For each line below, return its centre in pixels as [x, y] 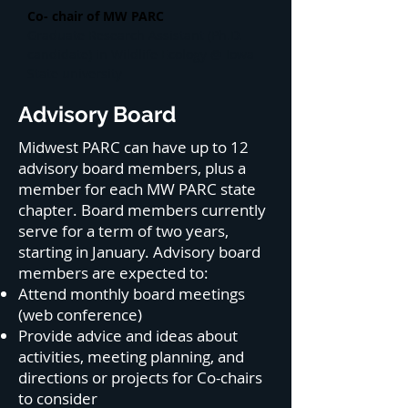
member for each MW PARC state [137, 189]
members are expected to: [113, 273]
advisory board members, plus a [132, 168]
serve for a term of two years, [123, 231]
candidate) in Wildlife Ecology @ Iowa [141, 54]
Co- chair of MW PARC [96, 16]
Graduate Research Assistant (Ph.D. [135, 35]
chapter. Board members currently [142, 210]
